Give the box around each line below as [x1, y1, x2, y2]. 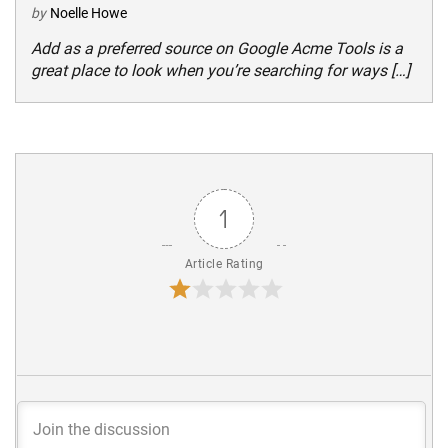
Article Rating [184, 256, 264, 271]
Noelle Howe [50, 4, 127, 21]
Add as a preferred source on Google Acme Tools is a [31, 38, 403, 58]
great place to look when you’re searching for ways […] [31, 60, 410, 80]
